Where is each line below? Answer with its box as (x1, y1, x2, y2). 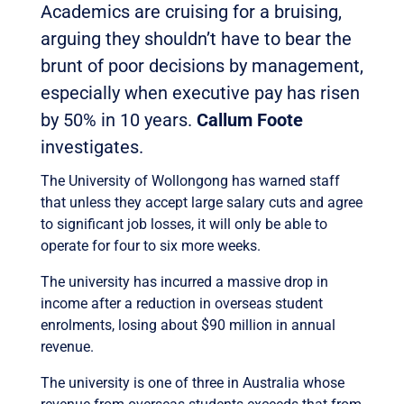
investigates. (40, 135, 143, 158)
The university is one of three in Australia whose (40, 373, 344, 391)
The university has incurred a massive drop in (40, 272, 328, 290)
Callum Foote (196, 108, 303, 131)
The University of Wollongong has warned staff (40, 171, 340, 189)
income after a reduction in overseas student (40, 294, 323, 312)
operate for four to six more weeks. (40, 236, 261, 254)
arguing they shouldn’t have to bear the (40, 27, 352, 50)
